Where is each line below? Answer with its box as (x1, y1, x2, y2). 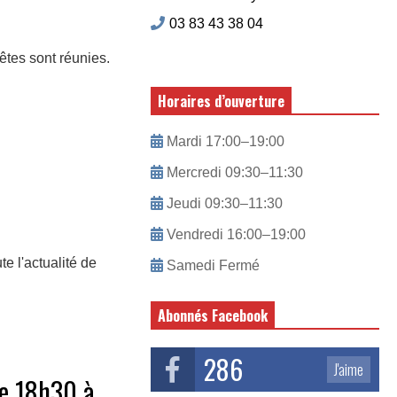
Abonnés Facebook (157, 305, 268, 326)
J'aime (334, 359, 363, 380)
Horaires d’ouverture (157, 90, 284, 112)
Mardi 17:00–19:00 (162, 134, 284, 149)
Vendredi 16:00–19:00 (162, 227, 306, 242)
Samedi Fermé (162, 258, 260, 273)
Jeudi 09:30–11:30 (162, 196, 283, 211)
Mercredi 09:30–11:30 (162, 165, 303, 180)
